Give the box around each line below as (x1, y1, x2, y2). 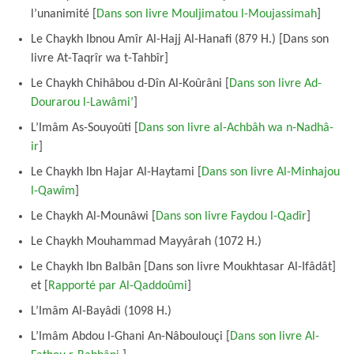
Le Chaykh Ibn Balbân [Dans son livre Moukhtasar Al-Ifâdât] (31, 260, 336, 273)
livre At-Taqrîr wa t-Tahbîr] (31, 51, 168, 65)
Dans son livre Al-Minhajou (201, 165, 340, 179)
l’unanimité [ (31, 7, 96, 21)
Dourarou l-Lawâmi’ (31, 96, 134, 109)
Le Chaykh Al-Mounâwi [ (31, 209, 156, 223)
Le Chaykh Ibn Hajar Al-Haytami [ (31, 165, 201, 179)
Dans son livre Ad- (229, 77, 322, 90)
